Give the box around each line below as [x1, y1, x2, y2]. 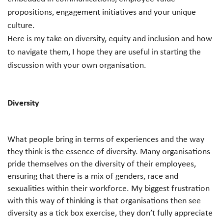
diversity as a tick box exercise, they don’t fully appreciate [7, 206, 213, 219]
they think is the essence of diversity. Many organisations [7, 145, 210, 157]
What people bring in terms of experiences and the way [7, 133, 204, 145]
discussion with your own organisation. [7, 59, 146, 71]
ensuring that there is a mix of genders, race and [7, 169, 178, 182]
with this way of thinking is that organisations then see [7, 194, 201, 206]
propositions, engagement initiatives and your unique [7, 6, 196, 18]
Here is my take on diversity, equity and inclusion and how [7, 32, 212, 44]
